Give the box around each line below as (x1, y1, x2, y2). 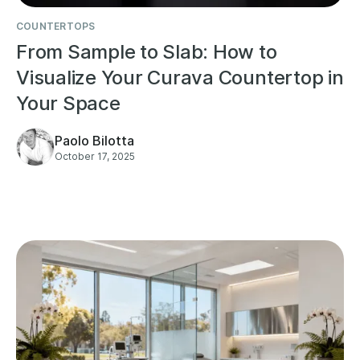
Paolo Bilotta (55, 132, 134, 149)
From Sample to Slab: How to (16, 39, 277, 63)
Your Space (16, 91, 121, 115)
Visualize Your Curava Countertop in (16, 65, 344, 89)
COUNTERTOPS (16, 19, 96, 32)
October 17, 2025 (55, 149, 135, 162)
